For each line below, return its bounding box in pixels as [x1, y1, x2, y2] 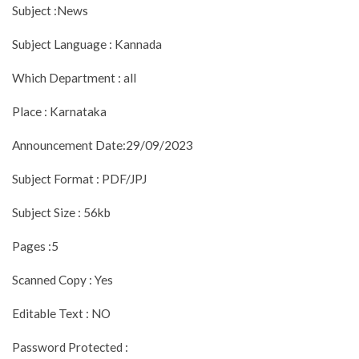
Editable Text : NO [12, 305, 111, 321]
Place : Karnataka [12, 103, 107, 119]
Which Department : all [12, 70, 136, 85]
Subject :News [12, 2, 91, 18]
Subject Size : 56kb [12, 204, 111, 220]
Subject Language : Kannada [12, 36, 162, 51]
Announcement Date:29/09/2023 [12, 137, 193, 152]
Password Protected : [12, 339, 133, 354]
